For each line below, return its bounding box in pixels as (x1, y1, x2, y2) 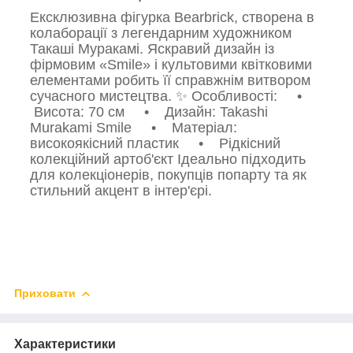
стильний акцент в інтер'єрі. (30, 183, 212, 199)
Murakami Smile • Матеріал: (30, 120, 237, 136)
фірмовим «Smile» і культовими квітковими (30, 57, 312, 73)
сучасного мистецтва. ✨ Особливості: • (30, 88, 310, 105)
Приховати (14, 287, 76, 300)
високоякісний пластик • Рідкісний (30, 136, 281, 152)
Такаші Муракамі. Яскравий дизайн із (30, 41, 274, 58)
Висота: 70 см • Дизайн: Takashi (30, 104, 268, 121)
